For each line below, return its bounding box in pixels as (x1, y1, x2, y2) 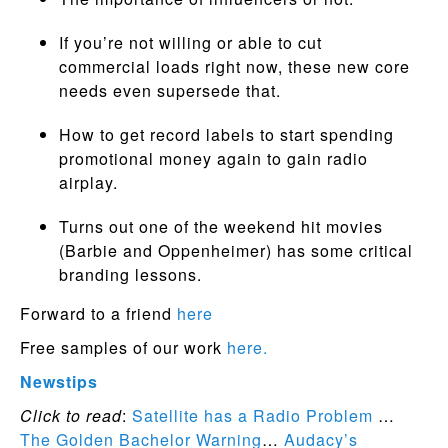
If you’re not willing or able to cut (58, 31, 322, 54)
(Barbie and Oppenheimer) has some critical (58, 239, 413, 262)
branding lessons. (58, 263, 202, 286)
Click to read (20, 404, 122, 427)
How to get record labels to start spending (58, 123, 394, 146)
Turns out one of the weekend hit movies (58, 215, 383, 238)
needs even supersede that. (58, 79, 281, 102)
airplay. (58, 171, 118, 194)
